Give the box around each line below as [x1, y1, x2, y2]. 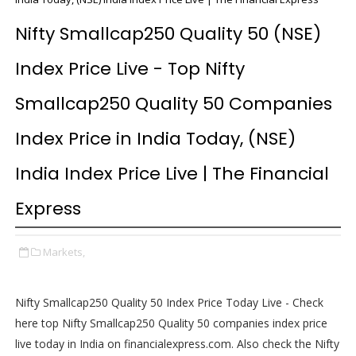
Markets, [42, 245, 85, 259]
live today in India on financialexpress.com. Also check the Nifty [14, 336, 339, 351]
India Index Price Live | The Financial [14, 161, 329, 186]
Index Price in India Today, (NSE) [14, 126, 296, 151]
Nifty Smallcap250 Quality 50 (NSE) [14, 21, 321, 46]
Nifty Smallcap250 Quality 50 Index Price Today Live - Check [14, 295, 323, 310]
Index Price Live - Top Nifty [14, 56, 245, 81]
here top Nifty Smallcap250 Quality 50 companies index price [14, 315, 327, 331]
